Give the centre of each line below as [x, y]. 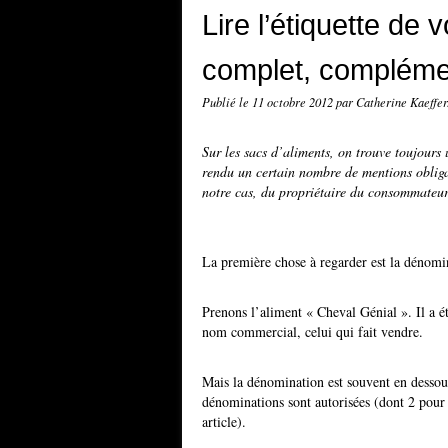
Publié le [227, 102]
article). [224, 421]
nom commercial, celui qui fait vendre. [312, 331]
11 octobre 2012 [294, 102]
